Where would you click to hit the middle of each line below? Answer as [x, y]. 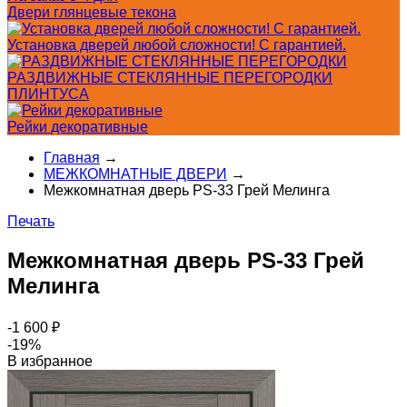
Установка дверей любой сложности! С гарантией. [177, 45]
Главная [72, 158]
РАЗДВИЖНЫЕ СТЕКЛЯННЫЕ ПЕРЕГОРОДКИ [170, 78]
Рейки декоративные [78, 127]
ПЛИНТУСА [48, 94]
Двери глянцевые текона [92, 12]
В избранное [50, 361]
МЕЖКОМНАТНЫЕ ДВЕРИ [135, 174]
